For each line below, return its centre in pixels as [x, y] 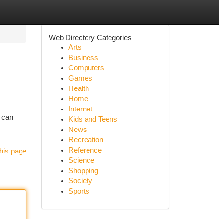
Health [78, 88]
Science [81, 160]
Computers [86, 68]
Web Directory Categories [90, 37]
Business [83, 58]
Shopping [83, 171]
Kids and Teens [93, 119]
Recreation [86, 140]
